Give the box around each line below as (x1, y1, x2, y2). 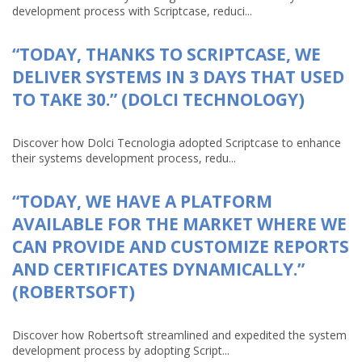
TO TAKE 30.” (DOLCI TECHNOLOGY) (12, 88, 305, 111)
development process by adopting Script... (12, 343, 229, 358)
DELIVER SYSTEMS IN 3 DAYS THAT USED (12, 65, 344, 88)
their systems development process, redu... (12, 150, 236, 166)
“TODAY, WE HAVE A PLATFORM (12, 190, 272, 213)
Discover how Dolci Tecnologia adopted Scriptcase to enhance (12, 135, 341, 150)
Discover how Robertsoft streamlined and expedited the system (12, 327, 347, 343)
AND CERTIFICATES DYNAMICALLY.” (12, 258, 305, 280)
